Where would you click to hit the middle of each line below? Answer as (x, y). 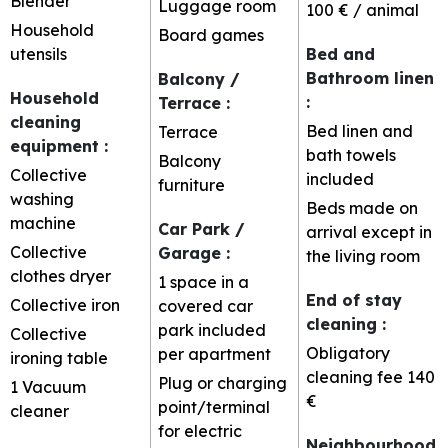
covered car (205, 305)
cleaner (39, 410)
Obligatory (348, 352)
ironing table (59, 357)
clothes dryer (60, 275)
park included (212, 329)
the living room (363, 255)
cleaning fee (354, 376)
